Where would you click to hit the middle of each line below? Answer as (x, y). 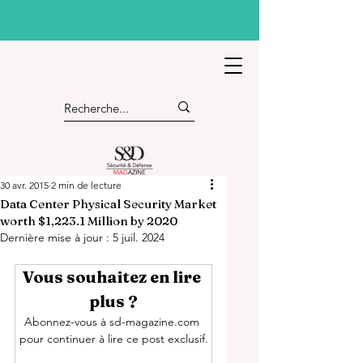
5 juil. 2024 (139, 237)
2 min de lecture (86, 185)
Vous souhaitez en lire (113, 277)
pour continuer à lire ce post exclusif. (113, 339)
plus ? (113, 301)
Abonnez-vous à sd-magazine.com (113, 322)
